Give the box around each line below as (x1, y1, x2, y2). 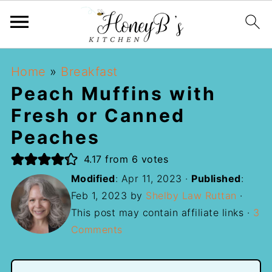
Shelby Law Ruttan (146, 189, 237, 202)
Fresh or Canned (10, 104, 185, 126)
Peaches (10, 126, 100, 148)
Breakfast (61, 64, 118, 79)
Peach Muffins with (10, 83, 216, 104)
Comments (70, 223, 123, 236)
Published (191, 172, 241, 185)
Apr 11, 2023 (121, 172, 182, 185)
